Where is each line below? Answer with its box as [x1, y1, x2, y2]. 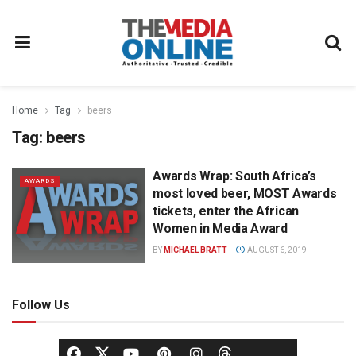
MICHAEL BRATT [164, 246, 228, 254]
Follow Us [12, 296, 70, 312]
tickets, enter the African [153, 203, 299, 219]
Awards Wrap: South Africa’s [153, 168, 316, 184]
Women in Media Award [153, 221, 288, 236]
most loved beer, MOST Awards [153, 186, 337, 201]
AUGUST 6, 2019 [245, 246, 307, 254]
